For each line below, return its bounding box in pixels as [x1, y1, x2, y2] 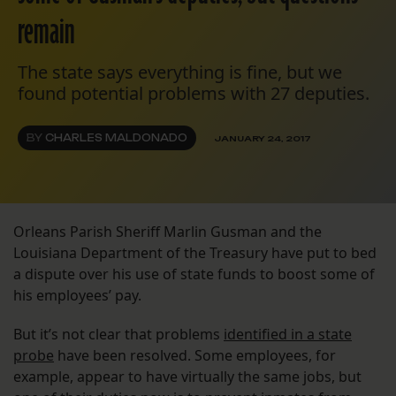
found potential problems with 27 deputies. [18, 81, 369, 106]
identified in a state [224, 324, 352, 345]
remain [18, 8, 75, 58]
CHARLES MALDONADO [45, 132, 187, 145]
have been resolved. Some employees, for [54, 346, 336, 366]
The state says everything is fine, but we [18, 60, 342, 85]
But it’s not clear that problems [13, 324, 224, 345]
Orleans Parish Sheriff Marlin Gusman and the [13, 222, 322, 242]
